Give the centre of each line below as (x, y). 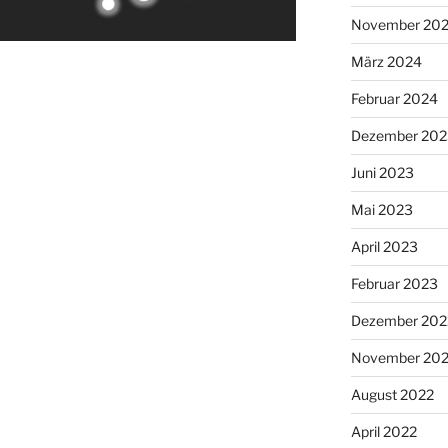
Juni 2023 (382, 172)
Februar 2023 (394, 283)
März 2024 (386, 61)
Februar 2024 (394, 98)
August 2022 (392, 394)
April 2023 (384, 246)
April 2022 (383, 431)
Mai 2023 (381, 209)
